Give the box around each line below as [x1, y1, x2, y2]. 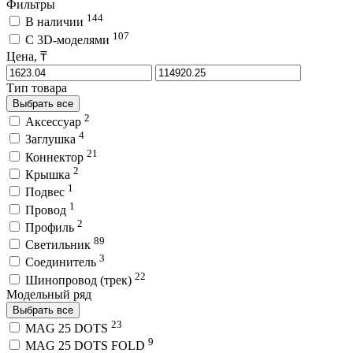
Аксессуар [25, 114, 84, 128]
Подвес [25, 185, 68, 199]
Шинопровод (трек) [25, 273, 135, 287]
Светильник [25, 238, 94, 252]
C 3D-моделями [25, 32, 113, 46]
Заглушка [25, 132, 79, 147]
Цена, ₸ [6, 49, 47, 63]
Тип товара [6, 80, 67, 95]
